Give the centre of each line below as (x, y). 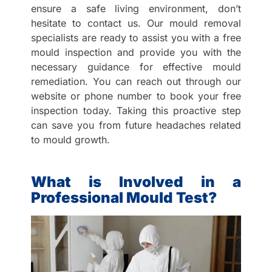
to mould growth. (71, 139)
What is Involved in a (136, 182)
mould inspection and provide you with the (136, 52)
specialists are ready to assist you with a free (136, 37)
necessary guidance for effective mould (136, 66)
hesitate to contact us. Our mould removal (136, 23)
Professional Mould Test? (124, 197)
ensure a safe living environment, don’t (136, 8)
